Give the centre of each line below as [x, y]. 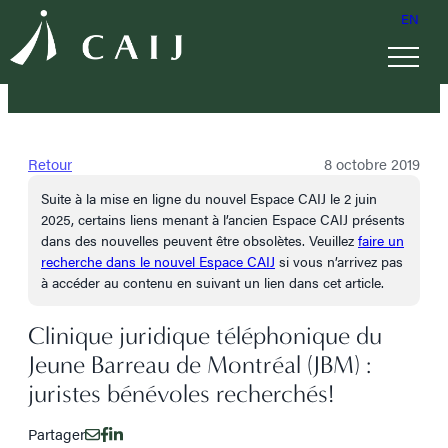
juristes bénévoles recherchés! [181, 393]
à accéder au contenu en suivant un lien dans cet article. [212, 282]
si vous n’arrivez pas [339, 261]
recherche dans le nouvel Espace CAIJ [158, 261]
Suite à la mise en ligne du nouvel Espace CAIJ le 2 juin [209, 198]
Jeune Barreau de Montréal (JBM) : [199, 364]
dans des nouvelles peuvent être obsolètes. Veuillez [199, 240]
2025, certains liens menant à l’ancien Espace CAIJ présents [223, 219]
